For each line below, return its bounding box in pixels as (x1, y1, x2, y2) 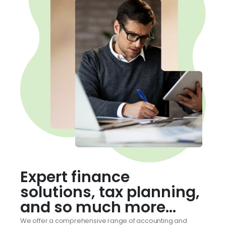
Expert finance (20, 166, 130, 188)
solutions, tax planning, (20, 181, 200, 203)
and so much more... (20, 196, 176, 218)
